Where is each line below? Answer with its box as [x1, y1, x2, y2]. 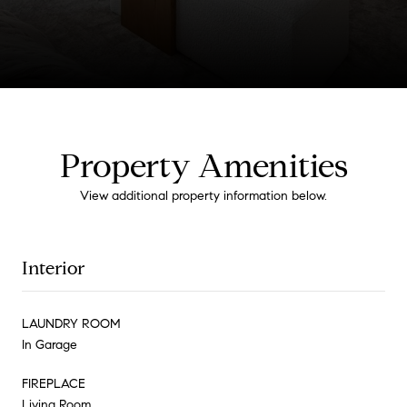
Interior [22, 256, 84, 280]
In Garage [22, 336, 77, 352]
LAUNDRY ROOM [22, 315, 121, 332]
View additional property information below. [80, 187, 327, 203]
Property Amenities [59, 144, 348, 186]
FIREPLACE [22, 375, 85, 392]
